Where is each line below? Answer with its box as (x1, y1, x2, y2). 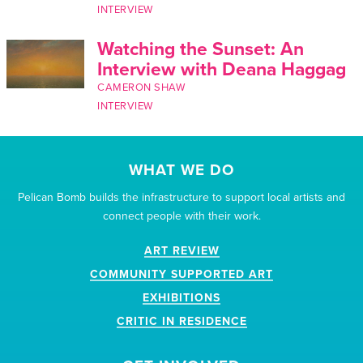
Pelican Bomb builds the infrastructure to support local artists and (18, 190, 345, 204)
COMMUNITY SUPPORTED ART (90, 267, 273, 281)
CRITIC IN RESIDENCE (116, 314, 247, 328)
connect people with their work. (102, 208, 261, 223)
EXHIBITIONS (143, 290, 220, 305)
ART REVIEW (143, 243, 220, 258)
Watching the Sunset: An (97, 37, 304, 61)
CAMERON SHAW (97, 80, 185, 94)
